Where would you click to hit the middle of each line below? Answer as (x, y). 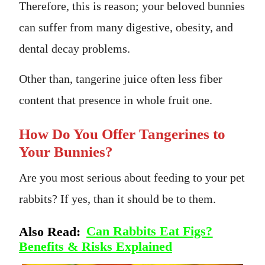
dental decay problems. (75, 48)
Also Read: (51, 232)
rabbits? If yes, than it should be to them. (117, 198)
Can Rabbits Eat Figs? (150, 232)
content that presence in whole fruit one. (116, 100)
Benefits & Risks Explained (96, 247)
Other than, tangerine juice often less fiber (121, 78)
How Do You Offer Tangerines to (122, 134)
